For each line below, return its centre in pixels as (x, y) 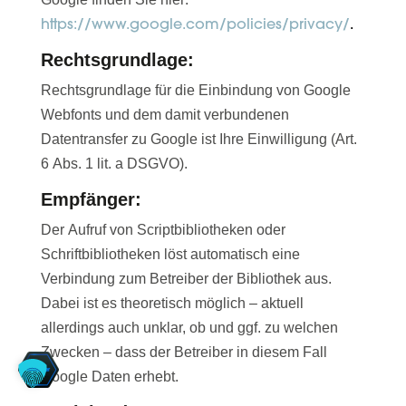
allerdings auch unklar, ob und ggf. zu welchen (189, 328)
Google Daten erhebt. (109, 377)
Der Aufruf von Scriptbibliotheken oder (163, 230)
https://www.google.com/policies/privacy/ (195, 24)
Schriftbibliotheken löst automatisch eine (170, 255)
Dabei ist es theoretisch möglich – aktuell (172, 304)
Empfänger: (91, 200)
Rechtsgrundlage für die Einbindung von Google (195, 91)
